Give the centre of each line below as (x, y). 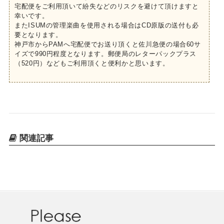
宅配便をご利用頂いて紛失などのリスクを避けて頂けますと (106, 6)
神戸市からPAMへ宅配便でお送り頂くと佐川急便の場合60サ (107, 44)
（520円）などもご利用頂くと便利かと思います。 (92, 63)
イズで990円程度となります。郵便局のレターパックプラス (105, 53)
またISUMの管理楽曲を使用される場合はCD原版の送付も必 (106, 25)
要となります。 (38, 34)
